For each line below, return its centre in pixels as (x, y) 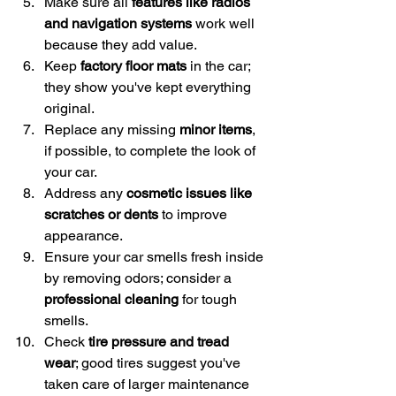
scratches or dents (101, 215)
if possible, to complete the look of (152, 151)
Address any (85, 194)
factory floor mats (133, 66)
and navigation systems (118, 24)
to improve (194, 215)
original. (69, 109)
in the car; (220, 66)
